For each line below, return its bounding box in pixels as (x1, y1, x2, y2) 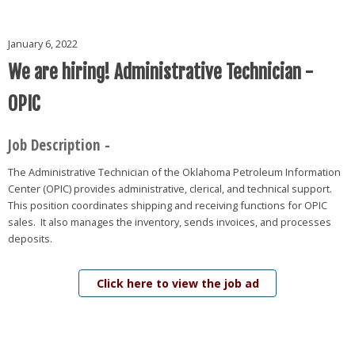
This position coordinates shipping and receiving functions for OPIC (7, 198, 327, 213)
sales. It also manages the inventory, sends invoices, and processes (7, 215, 331, 230)
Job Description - (7, 133, 114, 155)
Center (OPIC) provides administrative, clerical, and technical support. (7, 181, 334, 197)
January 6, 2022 (7, 36, 78, 52)
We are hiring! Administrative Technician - (7, 61, 313, 85)
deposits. (7, 231, 59, 246)
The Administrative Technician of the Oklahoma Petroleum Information (7, 165, 341, 180)
